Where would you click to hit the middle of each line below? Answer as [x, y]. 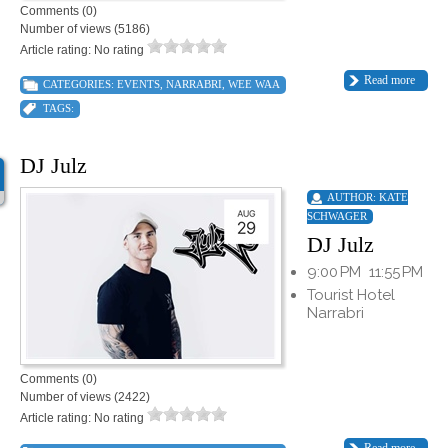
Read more [389, 80]
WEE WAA [254, 84]
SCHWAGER [337, 216]
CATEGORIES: [80, 84]
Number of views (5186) [85, 29]
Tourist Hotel [351, 295]
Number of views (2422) [85, 397]
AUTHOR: [353, 197]
